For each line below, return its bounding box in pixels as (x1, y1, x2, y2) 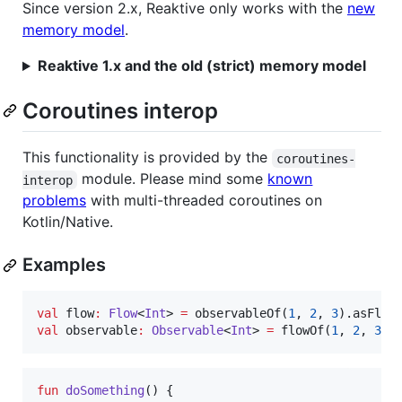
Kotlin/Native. (22, 213, 113, 232)
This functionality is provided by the (22, 148, 272, 167)
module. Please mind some (77, 170, 268, 188)
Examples (22, 254, 106, 276)
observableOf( (188, 306, 288, 321)
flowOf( (274, 323, 331, 338)
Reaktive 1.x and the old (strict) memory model (37, 57, 366, 75)
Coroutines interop (22, 98, 218, 125)
